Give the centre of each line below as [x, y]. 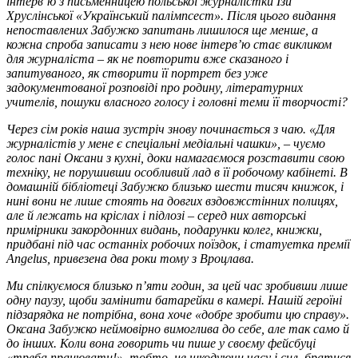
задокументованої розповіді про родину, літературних [155, 87]
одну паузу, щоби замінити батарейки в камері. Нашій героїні [174, 300]
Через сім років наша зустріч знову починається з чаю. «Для [171, 129]
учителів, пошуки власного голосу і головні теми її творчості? [177, 101]
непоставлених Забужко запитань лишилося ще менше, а [162, 30]
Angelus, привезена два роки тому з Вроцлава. [130, 258]
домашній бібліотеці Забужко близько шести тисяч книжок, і [175, 186]
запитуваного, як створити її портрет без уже [137, 73]
